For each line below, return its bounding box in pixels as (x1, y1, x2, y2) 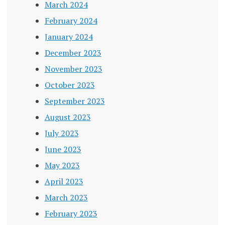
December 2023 (44, 47, 101, 59)
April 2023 (44, 176, 83, 187)
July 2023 (44, 128, 79, 139)
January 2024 (44, 31, 93, 43)
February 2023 (44, 208, 97, 219)
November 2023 (44, 63, 102, 75)
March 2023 (44, 192, 88, 203)
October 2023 (44, 79, 95, 91)
